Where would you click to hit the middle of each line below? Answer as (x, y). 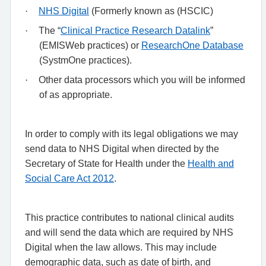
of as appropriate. (76, 94)
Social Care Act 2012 (69, 178)
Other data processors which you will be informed (142, 80)
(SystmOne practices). (85, 60)
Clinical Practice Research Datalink (135, 30)
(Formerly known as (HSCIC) (151, 11)
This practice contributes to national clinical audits (129, 217)
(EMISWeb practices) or (90, 45)
